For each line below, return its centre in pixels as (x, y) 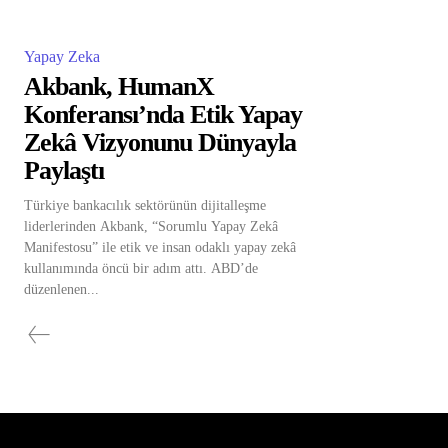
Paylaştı (64, 170)
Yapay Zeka (62, 56)
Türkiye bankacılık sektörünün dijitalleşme (145, 205)
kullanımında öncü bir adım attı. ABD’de (141, 268)
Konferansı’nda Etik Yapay (163, 114)
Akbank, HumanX (119, 86)
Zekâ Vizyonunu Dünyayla (160, 142)
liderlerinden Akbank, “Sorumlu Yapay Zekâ (151, 226)
